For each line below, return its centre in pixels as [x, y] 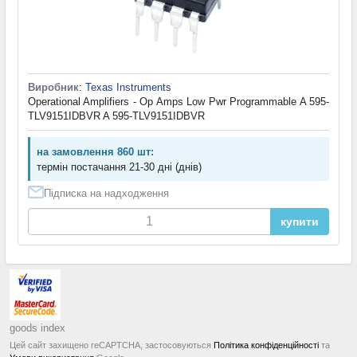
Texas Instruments [128, 87]
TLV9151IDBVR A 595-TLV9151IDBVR [116, 116]
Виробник [53, 87]
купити [300, 221]
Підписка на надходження [106, 193]
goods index [37, 328]
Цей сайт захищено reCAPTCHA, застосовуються [112, 345]
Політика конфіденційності [266, 345]
